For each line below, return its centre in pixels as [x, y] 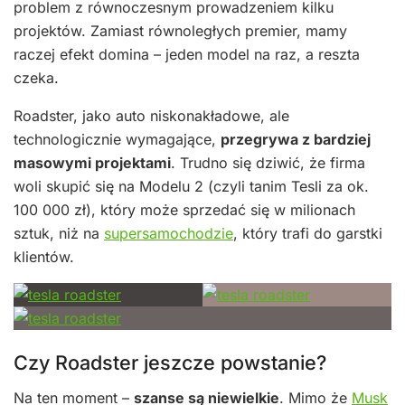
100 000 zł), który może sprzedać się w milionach [184, 209]
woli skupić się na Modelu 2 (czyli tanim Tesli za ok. [191, 186]
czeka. [36, 77]
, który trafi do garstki [308, 233]
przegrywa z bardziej [296, 139]
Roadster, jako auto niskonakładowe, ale [151, 115]
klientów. [44, 256]
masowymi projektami [92, 162]
